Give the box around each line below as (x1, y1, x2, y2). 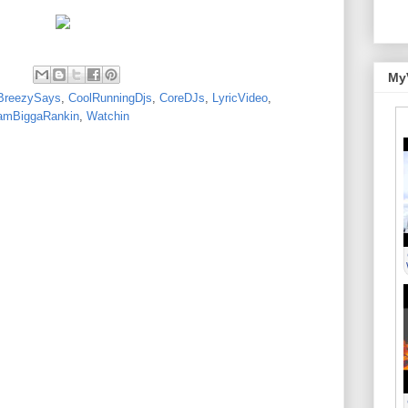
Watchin (87, 109, 129, 123)
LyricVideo (212, 91, 268, 105)
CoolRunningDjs (68, 91, 152, 105)
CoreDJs (159, 91, 205, 105)
